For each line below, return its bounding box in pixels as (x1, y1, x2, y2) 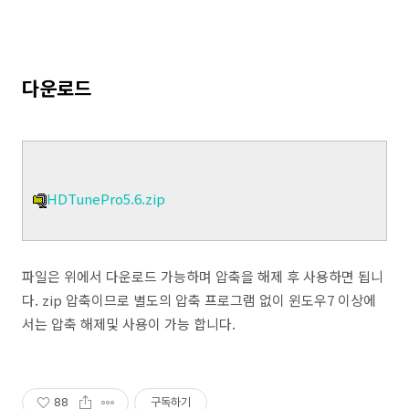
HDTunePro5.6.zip (47, 188, 165, 208)
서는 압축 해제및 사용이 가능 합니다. (22, 313, 236, 333)
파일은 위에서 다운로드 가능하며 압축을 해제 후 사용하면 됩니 (22, 266, 383, 286)
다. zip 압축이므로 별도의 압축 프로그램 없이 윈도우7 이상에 (22, 289, 376, 309)
